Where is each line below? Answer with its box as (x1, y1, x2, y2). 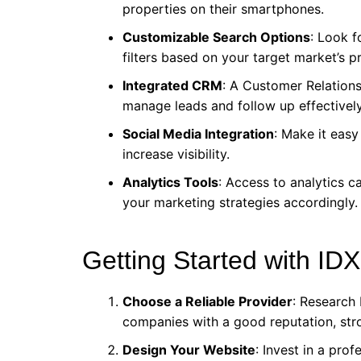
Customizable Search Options (122, 29, 310, 45)
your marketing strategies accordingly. (122, 194, 358, 210)
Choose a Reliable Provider (122, 293, 293, 309)
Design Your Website (122, 342, 255, 358)
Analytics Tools (122, 174, 218, 190)
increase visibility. (122, 146, 230, 162)
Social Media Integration (122, 126, 274, 142)
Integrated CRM (122, 77, 222, 93)
